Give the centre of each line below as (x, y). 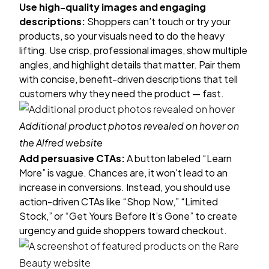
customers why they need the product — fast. (122, 93)
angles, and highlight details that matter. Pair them (130, 65)
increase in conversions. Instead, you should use (125, 187)
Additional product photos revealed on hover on (129, 126)
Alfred (50, 143)
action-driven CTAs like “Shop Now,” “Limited (119, 201)
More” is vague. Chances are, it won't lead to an (123, 173)
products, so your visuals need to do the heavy (122, 36)
